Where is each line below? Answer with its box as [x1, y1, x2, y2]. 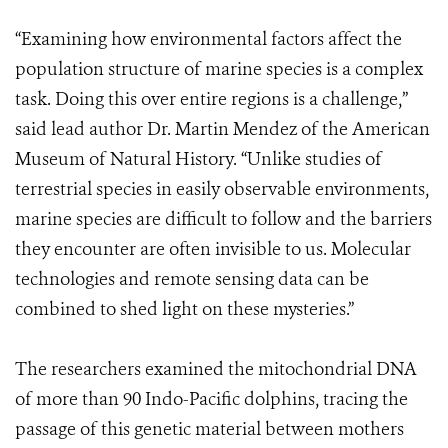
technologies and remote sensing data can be [15, 267, 369, 291]
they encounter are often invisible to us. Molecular [15, 237, 411, 261]
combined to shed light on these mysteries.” [15, 297, 354, 321]
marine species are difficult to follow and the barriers [15, 207, 432, 231]
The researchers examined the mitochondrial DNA [15, 357, 417, 381]
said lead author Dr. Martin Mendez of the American [15, 117, 430, 141]
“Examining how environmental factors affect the [15, 27, 402, 51]
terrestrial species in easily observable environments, [15, 177, 429, 201]
